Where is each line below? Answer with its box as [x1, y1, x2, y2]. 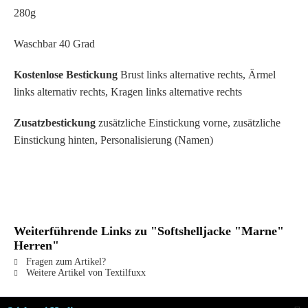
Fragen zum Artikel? [23, 256, 106, 267]
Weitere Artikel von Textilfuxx [23, 267, 146, 278]
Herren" [14, 239, 59, 252]
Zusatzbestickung [14, 117, 96, 129]
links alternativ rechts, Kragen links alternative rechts [14, 86, 242, 98]
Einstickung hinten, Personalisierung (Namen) [14, 134, 213, 146]
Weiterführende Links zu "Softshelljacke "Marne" [14, 224, 284, 238]
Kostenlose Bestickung [14, 69, 118, 80]
